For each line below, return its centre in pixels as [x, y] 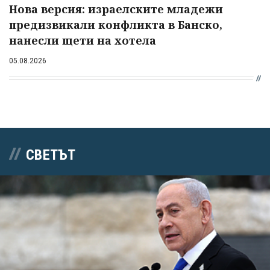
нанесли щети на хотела [83, 41]
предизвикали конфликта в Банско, [116, 25]
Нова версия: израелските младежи [116, 9]
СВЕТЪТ [51, 155]
